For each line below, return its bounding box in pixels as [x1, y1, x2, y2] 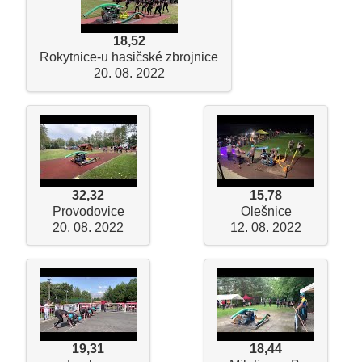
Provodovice [52, 204, 124, 218]
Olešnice [240, 204, 292, 218]
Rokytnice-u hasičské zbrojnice [40, 50, 218, 65]
